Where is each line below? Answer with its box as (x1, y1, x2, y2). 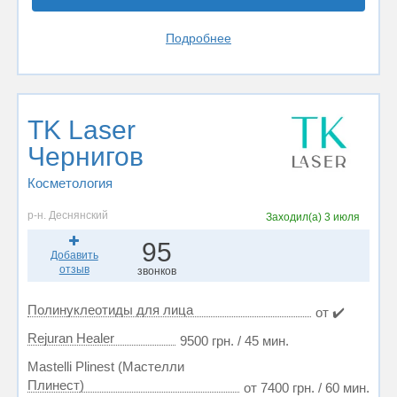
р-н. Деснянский (27, 209, 108, 222)
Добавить (50, 249, 98, 261)
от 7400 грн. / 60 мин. (244, 380, 370, 395)
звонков (137, 265, 177, 277)
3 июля (323, 211, 360, 223)
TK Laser (27, 115, 136, 144)
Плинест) (27, 378, 84, 393)
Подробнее (166, 30, 231, 45)
